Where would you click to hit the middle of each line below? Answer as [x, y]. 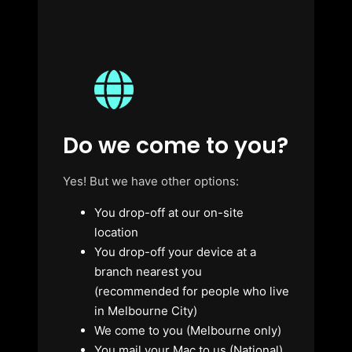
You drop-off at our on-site [169, 212]
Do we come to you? [176, 145]
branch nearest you [148, 271]
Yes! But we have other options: [151, 181]
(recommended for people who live [192, 291]
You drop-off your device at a [175, 251]
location [116, 232]
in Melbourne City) [146, 310]
